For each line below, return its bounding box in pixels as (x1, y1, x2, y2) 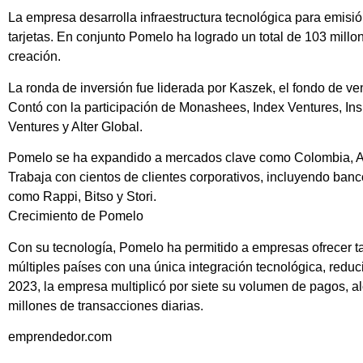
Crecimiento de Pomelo (8, 209, 143, 224)
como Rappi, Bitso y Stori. (8, 190, 156, 204)
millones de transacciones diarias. (8, 298, 203, 313)
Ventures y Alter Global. (8, 119, 143, 134)
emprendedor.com (8, 330, 112, 344)
